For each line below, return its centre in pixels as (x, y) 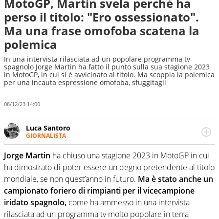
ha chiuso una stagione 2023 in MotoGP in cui (130, 156)
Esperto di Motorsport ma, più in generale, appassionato (118, 144)
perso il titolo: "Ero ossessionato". (101, 17)
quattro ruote (48, 172)
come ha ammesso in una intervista (128, 203)
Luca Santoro (48, 128)
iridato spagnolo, (35, 203)
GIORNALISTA (46, 135)
